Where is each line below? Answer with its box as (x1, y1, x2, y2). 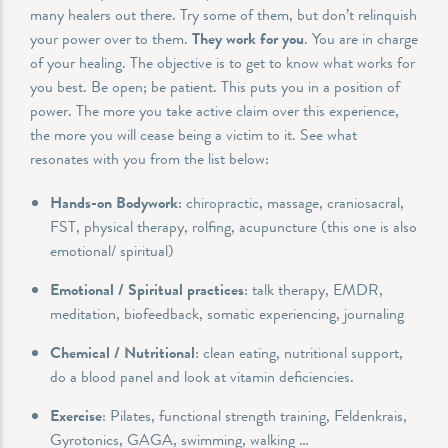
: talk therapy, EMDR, (244, 277, 383, 301)
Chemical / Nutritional (50, 340, 195, 364)
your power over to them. (30, 26, 192, 50)
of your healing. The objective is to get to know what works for (30, 50, 415, 74)
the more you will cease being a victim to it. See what (30, 122, 357, 146)
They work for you (192, 26, 304, 50)
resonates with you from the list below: (30, 146, 269, 170)
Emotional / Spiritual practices (50, 277, 244, 301)
